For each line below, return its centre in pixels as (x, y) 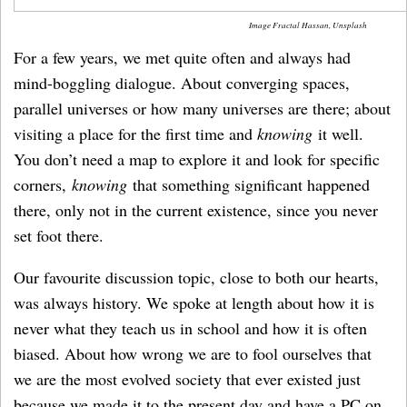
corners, (43, 184)
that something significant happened (248, 184)
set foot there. (59, 235)
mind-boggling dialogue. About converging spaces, (182, 83)
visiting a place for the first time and (135, 134)
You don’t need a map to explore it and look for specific (197, 159)
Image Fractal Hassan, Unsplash (308, 25)
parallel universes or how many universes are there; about (202, 108)
